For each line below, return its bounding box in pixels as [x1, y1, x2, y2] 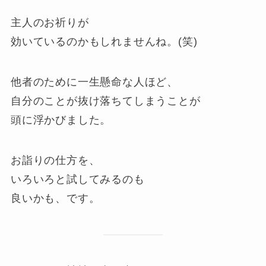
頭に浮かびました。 [10, 113, 112, 126]
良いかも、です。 [10, 192, 100, 204]
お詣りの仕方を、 [10, 154, 100, 166]
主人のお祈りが [10, 17, 89, 29]
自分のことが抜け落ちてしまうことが [10, 94, 201, 107]
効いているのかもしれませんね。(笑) [10, 36, 198, 48]
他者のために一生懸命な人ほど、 [10, 75, 179, 88]
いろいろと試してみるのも [10, 173, 145, 185]
